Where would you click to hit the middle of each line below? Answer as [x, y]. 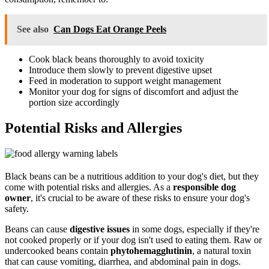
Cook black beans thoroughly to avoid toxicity [116, 59]
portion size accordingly [74, 103]
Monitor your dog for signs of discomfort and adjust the [134, 92]
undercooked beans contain [58, 251]
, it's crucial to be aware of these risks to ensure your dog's [140, 198]
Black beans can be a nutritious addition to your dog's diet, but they [132, 177]
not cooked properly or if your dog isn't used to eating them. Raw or [133, 240]
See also [33, 29]
